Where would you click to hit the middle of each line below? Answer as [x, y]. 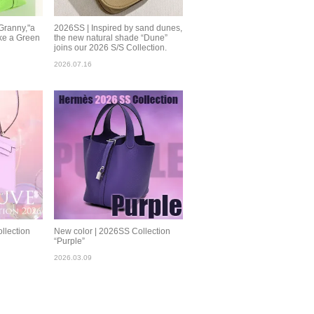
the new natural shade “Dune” [110, 37]
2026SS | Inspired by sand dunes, [118, 28]
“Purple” [69, 241]
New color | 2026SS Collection [112, 232]
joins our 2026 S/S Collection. [110, 47]
